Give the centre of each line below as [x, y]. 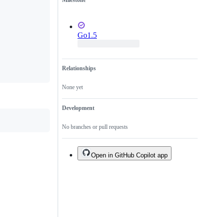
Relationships [79, 69]
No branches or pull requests [95, 127]
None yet [72, 87]
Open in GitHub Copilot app [129, 155]
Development [78, 108]
